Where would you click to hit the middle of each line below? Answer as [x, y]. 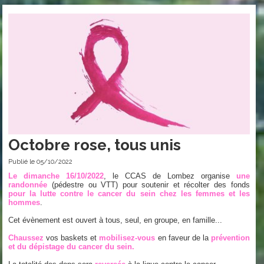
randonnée [28, 184]
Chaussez [26, 237]
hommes [24, 202]
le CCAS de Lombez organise [174, 176]
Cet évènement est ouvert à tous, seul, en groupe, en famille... [115, 220]
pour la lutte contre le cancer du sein [82, 193]
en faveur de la [184, 237]
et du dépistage [37, 246]
